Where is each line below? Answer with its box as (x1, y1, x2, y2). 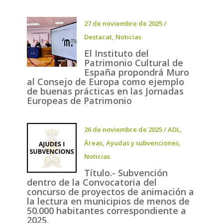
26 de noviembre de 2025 (84, 125, 162, 134)
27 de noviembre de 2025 (84, 19, 162, 28)
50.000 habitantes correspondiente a (26, 205, 186, 217)
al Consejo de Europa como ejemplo (26, 76, 184, 88)
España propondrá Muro (84, 66, 189, 79)
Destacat (84, 32, 112, 42)
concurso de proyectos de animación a (26, 186, 194, 198)
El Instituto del (84, 47, 149, 60)
